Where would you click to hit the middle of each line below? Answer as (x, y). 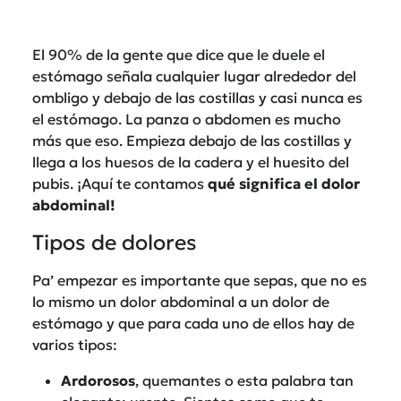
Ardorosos (98, 380)
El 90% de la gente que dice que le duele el (179, 54)
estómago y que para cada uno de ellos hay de (193, 323)
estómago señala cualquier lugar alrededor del (194, 76)
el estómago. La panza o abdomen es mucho (187, 119)
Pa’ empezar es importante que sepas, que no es (200, 280)
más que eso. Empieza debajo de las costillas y (192, 140)
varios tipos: (75, 344)
